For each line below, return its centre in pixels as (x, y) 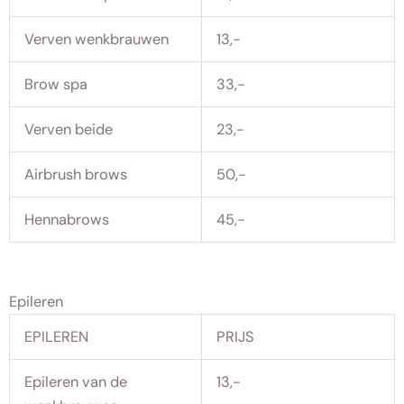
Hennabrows (67, 220)
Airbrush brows (76, 175)
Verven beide (69, 130)
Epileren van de (76, 381)
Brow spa (56, 85)
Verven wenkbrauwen (97, 40)
